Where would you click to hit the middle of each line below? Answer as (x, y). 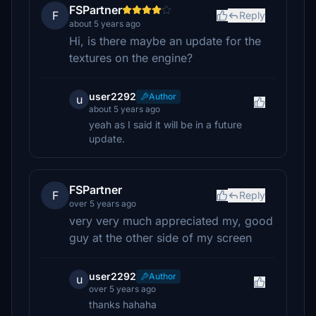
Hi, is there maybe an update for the (165, 41)
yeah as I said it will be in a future (165, 124)
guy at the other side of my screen (160, 238)
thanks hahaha (123, 304)
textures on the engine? (131, 58)
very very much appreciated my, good (171, 221)
